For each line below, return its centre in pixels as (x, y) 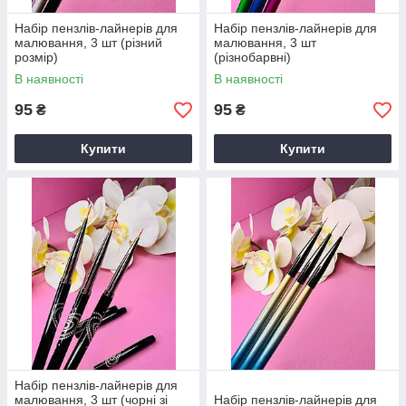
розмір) (36, 57)
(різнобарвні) (252, 57)
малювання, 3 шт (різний (88, 43)
